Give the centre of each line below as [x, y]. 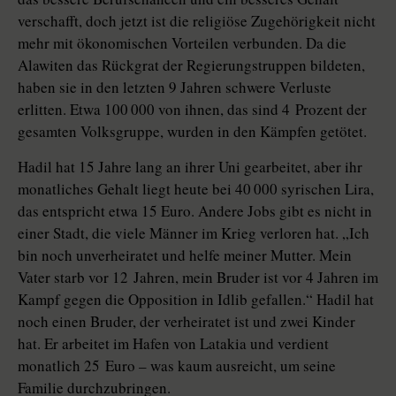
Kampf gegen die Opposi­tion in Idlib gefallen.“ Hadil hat [196, 300]
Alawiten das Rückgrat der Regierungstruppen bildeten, [191, 65]
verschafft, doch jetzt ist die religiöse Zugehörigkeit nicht [197, 21]
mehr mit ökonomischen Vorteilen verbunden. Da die [182, 43]
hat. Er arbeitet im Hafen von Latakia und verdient [173, 344]
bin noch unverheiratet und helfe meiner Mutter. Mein [185, 255]
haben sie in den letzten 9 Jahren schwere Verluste [175, 88]
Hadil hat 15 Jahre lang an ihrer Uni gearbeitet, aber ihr [190, 167]
